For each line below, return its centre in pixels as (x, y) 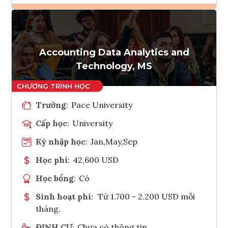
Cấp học (51, 123)
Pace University (102, 105)
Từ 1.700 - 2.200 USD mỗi (146, 196)
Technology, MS (114, 66)
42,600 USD (96, 160)
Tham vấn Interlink (141, 50)
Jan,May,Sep (114, 141)
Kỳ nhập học (61, 141)
